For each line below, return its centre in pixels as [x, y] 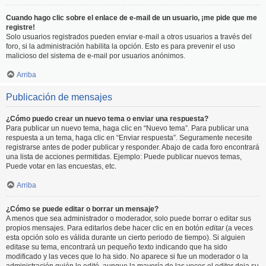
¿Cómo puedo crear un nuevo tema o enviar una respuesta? [107, 119]
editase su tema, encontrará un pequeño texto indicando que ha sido [117, 247]
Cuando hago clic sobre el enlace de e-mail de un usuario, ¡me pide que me [132, 18]
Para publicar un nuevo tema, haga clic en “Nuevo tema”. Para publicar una [127, 128]
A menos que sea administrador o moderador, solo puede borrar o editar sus [129, 218]
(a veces [238, 228]
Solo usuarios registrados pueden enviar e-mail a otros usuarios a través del [129, 37]
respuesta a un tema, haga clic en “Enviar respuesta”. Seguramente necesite [129, 138]
